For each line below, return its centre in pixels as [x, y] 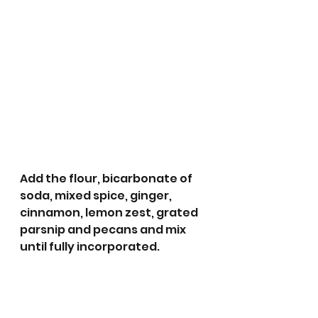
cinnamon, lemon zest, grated [110, 213]
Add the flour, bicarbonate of [107, 179]
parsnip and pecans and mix [104, 230]
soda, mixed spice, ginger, [97, 196]
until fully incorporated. [90, 247]
